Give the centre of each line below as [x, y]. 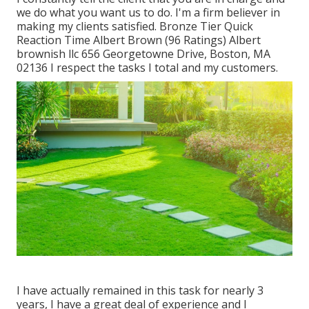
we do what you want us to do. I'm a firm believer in [148, 13]
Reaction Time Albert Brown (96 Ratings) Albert [139, 40]
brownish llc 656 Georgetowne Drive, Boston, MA [143, 54]
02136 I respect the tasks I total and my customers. [147, 68]
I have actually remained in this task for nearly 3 [140, 291]
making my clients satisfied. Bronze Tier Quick [135, 27]
